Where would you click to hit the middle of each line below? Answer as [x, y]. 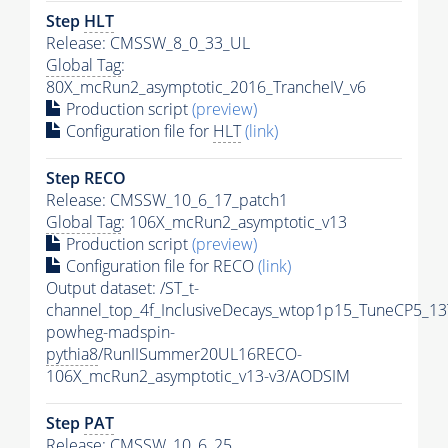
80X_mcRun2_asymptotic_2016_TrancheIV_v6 [206, 86]
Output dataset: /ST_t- [122, 287]
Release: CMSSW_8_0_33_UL [148, 42]
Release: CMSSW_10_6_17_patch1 [167, 199]
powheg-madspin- [110, 331]
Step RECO [86, 177]
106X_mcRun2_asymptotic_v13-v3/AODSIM [198, 375]
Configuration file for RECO [160, 265]
